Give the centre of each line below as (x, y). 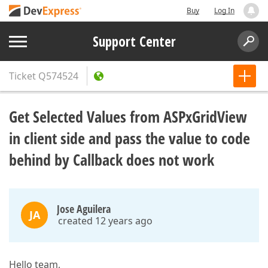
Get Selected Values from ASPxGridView (128, 117)
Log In (224, 10)
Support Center (134, 41)
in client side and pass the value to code (130, 138)
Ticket (22, 76)
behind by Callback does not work (112, 160)
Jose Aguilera (84, 209)
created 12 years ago (105, 221)
